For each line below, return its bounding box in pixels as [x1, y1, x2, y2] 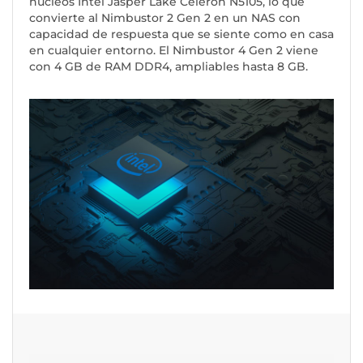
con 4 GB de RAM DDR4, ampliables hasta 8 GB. [29, 58, 308, 74]
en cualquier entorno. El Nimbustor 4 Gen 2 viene [29, 42, 318, 58]
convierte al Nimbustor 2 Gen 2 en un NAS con [29, 10, 301, 25]
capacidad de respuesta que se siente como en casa [29, 26, 334, 41]
